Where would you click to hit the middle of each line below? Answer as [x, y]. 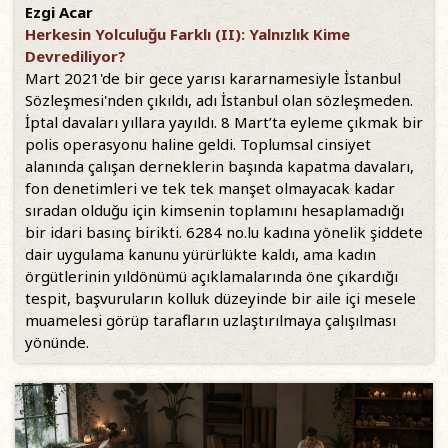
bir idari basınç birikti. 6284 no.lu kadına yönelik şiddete [224, 232]
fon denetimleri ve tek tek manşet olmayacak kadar [210, 188]
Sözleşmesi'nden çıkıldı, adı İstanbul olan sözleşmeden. [219, 100]
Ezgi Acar [59, 12]
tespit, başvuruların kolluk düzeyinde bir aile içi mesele [220, 298]
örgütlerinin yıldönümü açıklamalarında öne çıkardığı [211, 276]
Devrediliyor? [75, 56]
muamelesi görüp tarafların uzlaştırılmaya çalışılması [210, 320]
